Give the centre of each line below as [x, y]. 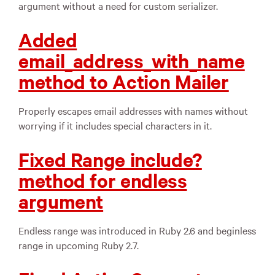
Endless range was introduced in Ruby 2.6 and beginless [137, 230]
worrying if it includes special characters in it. [115, 125]
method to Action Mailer [124, 81]
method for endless [103, 180]
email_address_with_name [132, 60]
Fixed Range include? [110, 159]
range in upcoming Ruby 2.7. [79, 245]
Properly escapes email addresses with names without [133, 110]
